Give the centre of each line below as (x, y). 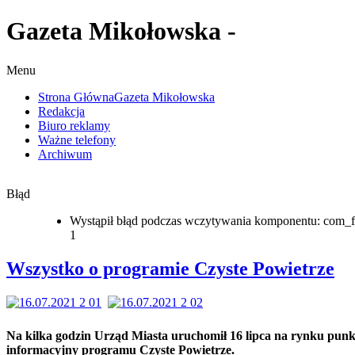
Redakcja (61, 111)
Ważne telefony (77, 139)
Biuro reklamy (74, 125)
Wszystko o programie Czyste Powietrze (170, 268)
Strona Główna (76, 97)
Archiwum (65, 154)
